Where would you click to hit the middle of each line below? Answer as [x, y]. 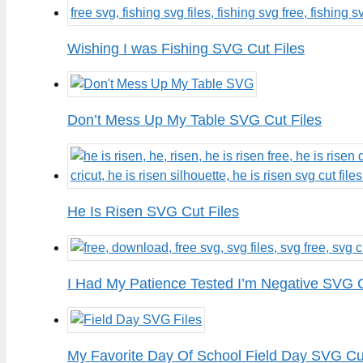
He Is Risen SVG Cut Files [153, 212]
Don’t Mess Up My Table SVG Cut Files [194, 120]
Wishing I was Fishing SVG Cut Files [186, 48]
